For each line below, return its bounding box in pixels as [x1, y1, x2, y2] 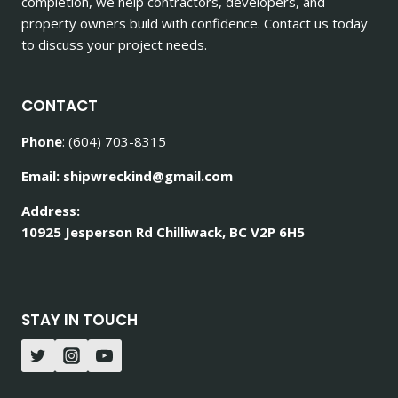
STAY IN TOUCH [21, 309, 138, 331]
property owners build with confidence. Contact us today [21, 14, 368, 33]
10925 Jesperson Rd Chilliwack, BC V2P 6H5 [21, 223, 305, 242]
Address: [21, 202, 80, 220]
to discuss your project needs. [21, 36, 207, 54]
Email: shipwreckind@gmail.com [21, 167, 233, 186]
